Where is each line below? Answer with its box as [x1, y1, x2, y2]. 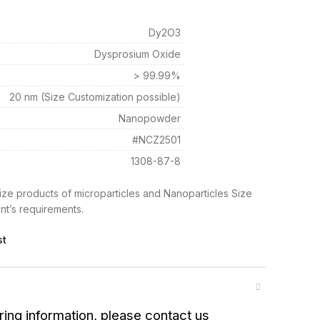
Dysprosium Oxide [94, 48, 181, 60]
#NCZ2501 [132, 134, 181, 146]
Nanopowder [119, 112, 181, 124]
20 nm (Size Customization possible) [9, 91, 181, 103]
